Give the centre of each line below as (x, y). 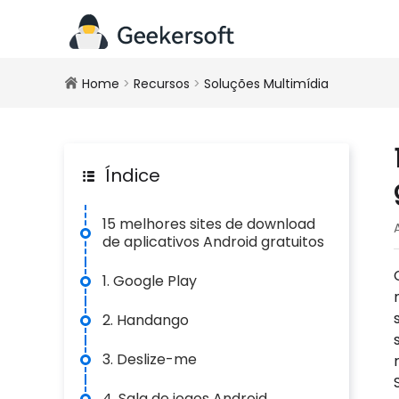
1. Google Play (150, 281)
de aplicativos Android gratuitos (213, 242)
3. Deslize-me (150, 359)
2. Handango (146, 320)
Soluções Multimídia (266, 84)
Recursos (162, 84)
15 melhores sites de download (209, 224)
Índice (130, 175)
